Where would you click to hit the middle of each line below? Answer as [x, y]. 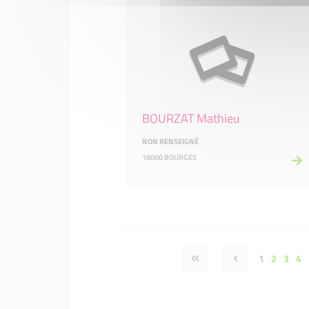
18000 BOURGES [169, 157]
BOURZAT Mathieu [191, 118]
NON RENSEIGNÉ [170, 141]
